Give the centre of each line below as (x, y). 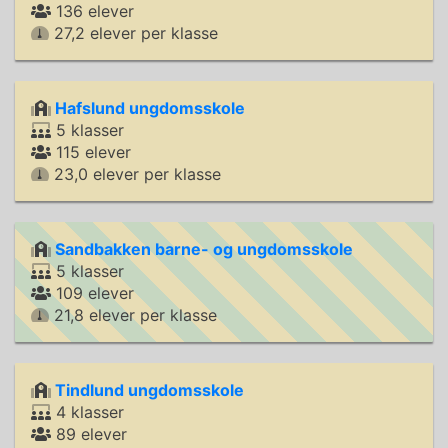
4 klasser (87, 412)
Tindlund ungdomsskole (149, 390)
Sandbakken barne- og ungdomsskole (204, 249)
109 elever (92, 293)
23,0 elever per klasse (135, 174)
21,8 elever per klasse (133, 315)
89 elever (89, 434)
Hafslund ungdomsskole (150, 108)
